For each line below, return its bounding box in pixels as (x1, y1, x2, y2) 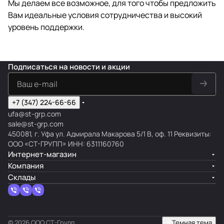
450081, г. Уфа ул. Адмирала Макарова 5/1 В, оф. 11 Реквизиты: (8, 129, 211, 138)
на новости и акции (59, 61, 130, 72)
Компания (8, 160, 43, 171)
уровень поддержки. (8, 21, 84, 32)
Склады (8, 172, 35, 182)
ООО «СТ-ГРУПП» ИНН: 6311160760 (8, 139, 124, 148)
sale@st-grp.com (8, 119, 63, 128)
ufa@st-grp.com (8, 109, 61, 118)
